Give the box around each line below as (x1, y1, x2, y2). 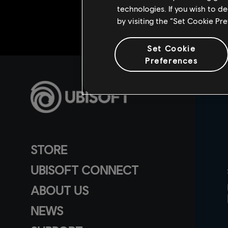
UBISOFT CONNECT (31, 162, 138, 177)
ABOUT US (31, 182, 89, 197)
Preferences (145, 55, 198, 65)
